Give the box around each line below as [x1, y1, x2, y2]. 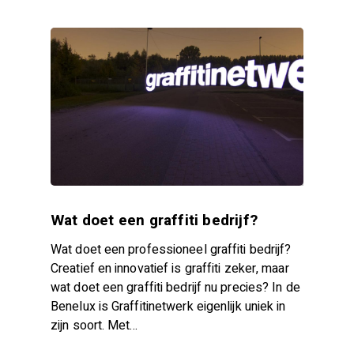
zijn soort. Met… [51, 315, 138, 335]
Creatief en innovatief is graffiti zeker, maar [51, 258, 289, 278]
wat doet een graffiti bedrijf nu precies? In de [51, 277, 300, 297]
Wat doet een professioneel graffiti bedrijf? [51, 239, 292, 259]
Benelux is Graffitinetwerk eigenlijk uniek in [51, 296, 286, 316]
